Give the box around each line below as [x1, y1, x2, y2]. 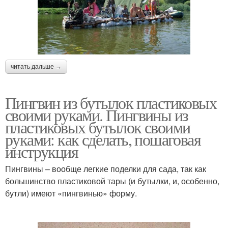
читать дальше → [11, 63, 62, 70]
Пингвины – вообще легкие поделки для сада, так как [5, 162, 206, 175]
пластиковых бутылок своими [5, 116, 190, 138]
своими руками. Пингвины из [5, 103, 188, 126]
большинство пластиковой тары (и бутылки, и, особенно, [5, 175, 219, 187]
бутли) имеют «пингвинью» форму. [5, 187, 137, 199]
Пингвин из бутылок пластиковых [5, 91, 216, 113]
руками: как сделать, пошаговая [5, 128, 201, 150]
